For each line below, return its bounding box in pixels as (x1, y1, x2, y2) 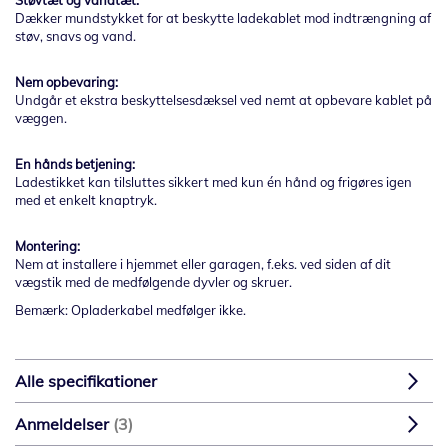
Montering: (15, 238, 83, 255)
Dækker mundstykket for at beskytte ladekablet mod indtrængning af (15, 10, 431, 27)
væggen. (15, 110, 67, 127)
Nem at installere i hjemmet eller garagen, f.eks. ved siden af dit (15, 256, 391, 273)
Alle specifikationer (15, 371, 157, 392)
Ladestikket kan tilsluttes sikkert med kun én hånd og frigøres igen (15, 174, 412, 191)
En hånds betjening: (15, 156, 138, 173)
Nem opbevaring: (15, 74, 121, 91)
